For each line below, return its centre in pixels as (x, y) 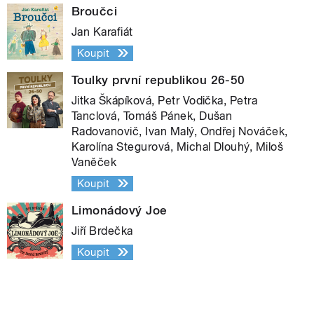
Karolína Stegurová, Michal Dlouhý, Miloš (178, 146)
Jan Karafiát (102, 32)
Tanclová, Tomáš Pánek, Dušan (152, 116)
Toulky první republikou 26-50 (158, 80)
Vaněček (94, 162)
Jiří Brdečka (102, 231)
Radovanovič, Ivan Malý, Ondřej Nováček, (180, 131)
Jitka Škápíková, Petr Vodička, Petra (165, 100)
